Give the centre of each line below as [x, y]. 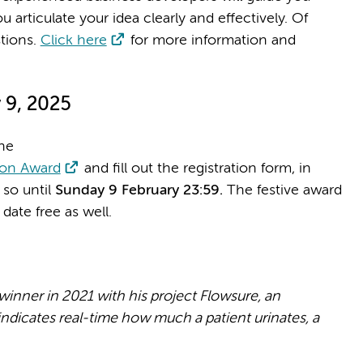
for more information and [211, 40]
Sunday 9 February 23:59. [139, 190]
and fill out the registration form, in [195, 168]
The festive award [282, 190]
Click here [73, 40]
